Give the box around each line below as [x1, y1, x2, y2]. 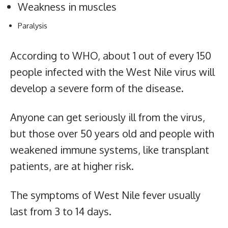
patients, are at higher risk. [10, 159, 134, 173]
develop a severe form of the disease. [10, 81, 184, 95]
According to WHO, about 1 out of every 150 [10, 48, 211, 62]
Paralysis [18, 20, 47, 31]
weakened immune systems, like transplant [10, 142, 209, 156]
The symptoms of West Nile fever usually [10, 188, 201, 202]
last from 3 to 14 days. [10, 204, 111, 218]
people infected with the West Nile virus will [10, 65, 215, 78]
